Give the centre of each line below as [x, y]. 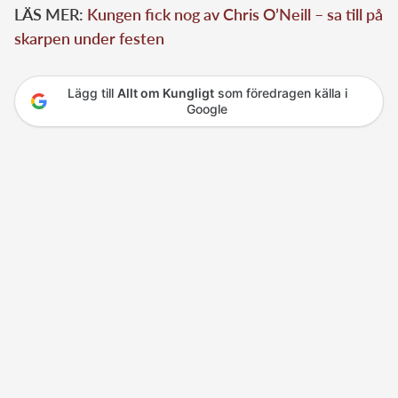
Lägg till [92, 93]
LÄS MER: [51, 15]
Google [207, 109]
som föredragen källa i [280, 93]
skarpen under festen [89, 39]
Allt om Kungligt [165, 93]
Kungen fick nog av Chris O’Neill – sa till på [235, 15]
